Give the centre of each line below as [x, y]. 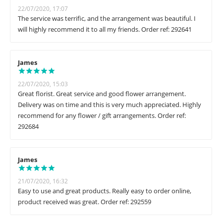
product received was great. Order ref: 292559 [84, 202]
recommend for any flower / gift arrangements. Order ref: [102, 116]
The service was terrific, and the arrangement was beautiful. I [107, 19]
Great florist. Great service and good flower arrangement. [102, 94]
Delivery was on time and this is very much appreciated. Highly [110, 105]
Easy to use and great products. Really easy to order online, [105, 191]
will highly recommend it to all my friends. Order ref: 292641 [105, 29]
